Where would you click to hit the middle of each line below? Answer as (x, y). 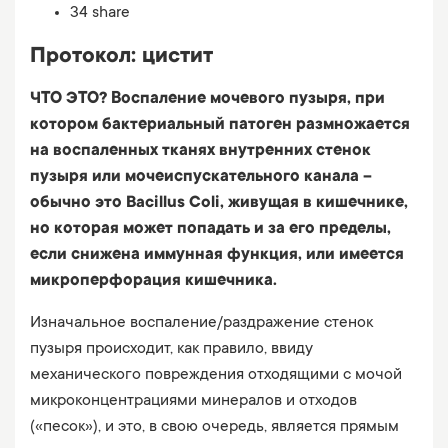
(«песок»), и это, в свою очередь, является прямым (214, 427)
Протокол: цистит (121, 56)
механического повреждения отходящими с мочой (216, 375)
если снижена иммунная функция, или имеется (217, 255)
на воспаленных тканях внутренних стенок (200, 151)
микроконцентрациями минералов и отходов (193, 401)
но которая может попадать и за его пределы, (210, 229)
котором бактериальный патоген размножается (220, 125)
